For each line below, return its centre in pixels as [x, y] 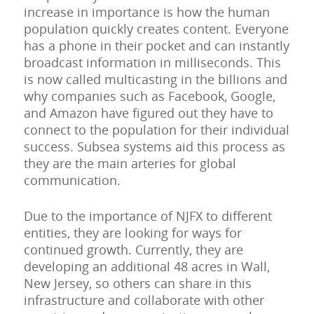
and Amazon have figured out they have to [148, 113]
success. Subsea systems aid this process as [154, 147]
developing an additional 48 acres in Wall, [146, 267]
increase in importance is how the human [146, 12]
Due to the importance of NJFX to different [148, 216]
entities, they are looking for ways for [132, 233]
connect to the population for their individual [156, 130]
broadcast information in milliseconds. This [152, 63]
